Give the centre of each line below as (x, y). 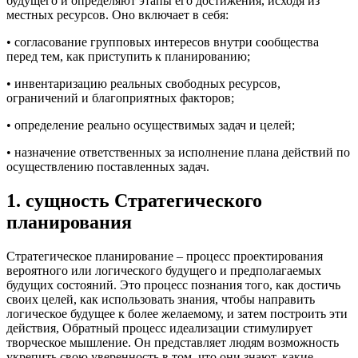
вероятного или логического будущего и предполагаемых (164, 271)
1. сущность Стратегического (134, 201)
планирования (69, 223)
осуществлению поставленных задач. (108, 167)
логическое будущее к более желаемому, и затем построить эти (177, 314)
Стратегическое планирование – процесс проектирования (165, 257)
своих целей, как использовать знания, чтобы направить (161, 300)
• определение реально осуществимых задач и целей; (151, 125)
